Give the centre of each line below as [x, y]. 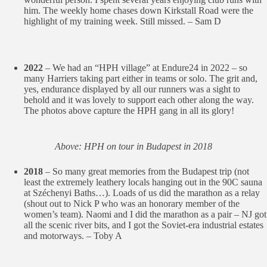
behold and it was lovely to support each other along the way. [139, 100]
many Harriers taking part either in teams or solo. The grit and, [141, 78]
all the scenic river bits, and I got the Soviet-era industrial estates [144, 225]
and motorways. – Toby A [73, 236]
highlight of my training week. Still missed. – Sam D [122, 21]
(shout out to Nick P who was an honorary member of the [132, 204]
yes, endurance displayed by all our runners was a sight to [132, 89]
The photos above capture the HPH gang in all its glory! [129, 111]
